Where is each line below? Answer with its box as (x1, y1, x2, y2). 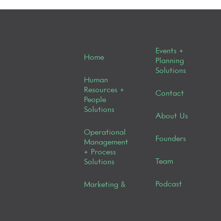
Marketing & (84, 181, 126, 189)
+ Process (84, 148, 116, 156)
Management (84, 138, 129, 147)
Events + (155, 47, 184, 55)
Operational (84, 128, 126, 137)
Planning (155, 57, 184, 65)
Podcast (155, 180, 183, 188)
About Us (155, 112, 188, 120)
